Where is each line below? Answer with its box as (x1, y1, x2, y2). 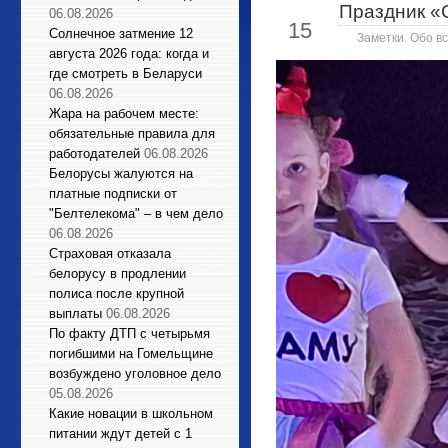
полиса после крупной (49, 286, 184, 301)
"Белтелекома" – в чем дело (49, 206, 223, 221)
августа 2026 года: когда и (49, 46, 209, 61)
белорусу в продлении (49, 266, 186, 281)
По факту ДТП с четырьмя (49, 326, 210, 341)
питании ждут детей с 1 (49, 426, 192, 441)
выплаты (49, 306, 102, 321)
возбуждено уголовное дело (49, 366, 221, 381)
